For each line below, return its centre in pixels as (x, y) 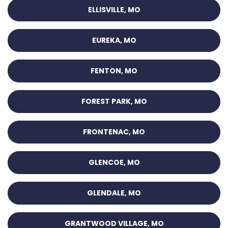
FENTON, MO (114, 71)
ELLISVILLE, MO (114, 10)
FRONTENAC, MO (114, 132)
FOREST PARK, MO (114, 102)
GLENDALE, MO (114, 193)
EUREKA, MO (114, 40)
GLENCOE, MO (114, 163)
